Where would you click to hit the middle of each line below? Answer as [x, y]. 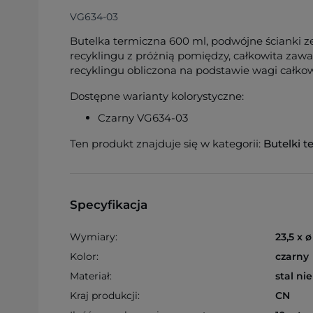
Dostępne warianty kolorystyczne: [157, 96]
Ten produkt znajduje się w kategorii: [167, 144]
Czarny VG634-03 [143, 118]
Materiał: [91, 276]
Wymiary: [94, 237]
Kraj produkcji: [105, 296]
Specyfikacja [109, 205]
